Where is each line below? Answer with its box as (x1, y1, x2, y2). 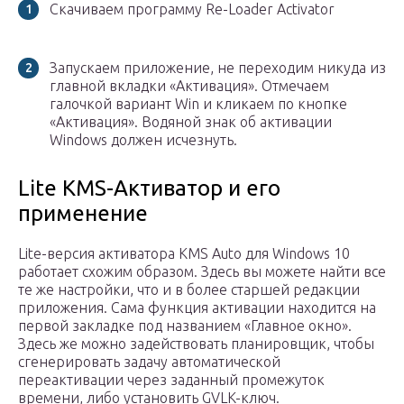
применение (18, 201, 148, 226)
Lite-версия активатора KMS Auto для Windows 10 (18, 245, 350, 262)
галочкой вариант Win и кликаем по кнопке (50, 96, 347, 113)
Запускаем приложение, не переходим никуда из (50, 60, 386, 77)
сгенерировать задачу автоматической (18, 353, 280, 371)
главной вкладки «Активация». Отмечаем (50, 78, 329, 95)
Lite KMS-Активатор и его (18, 176, 280, 201)
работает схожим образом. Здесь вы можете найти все (18, 263, 386, 280)
